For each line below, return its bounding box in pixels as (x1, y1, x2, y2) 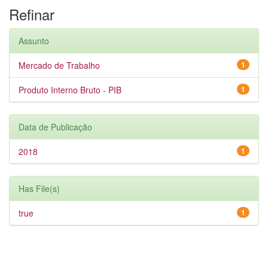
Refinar (9, 4, 54, 25)
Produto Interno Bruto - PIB (19, 84, 121, 96)
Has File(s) (19, 182, 60, 194)
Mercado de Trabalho (19, 59, 100, 71)
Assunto (19, 35, 49, 47)
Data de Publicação (19, 121, 92, 133)
